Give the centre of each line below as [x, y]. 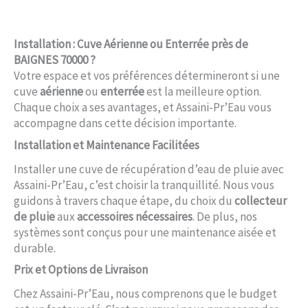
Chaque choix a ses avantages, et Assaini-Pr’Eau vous [143, 108]
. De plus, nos [225, 216]
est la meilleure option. [203, 92]
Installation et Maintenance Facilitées [107, 145]
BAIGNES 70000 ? [55, 60]
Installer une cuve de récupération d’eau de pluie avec [149, 169]
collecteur [261, 200]
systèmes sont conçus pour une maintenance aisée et [145, 232]
